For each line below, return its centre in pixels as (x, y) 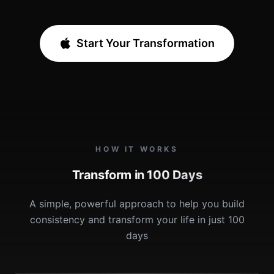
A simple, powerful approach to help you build (137, 204)
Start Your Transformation (146, 43)
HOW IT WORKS (137, 149)
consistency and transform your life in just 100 (137, 220)
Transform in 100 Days (137, 175)
